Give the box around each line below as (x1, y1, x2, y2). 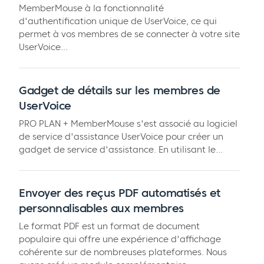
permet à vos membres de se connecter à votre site (19, 28, 240, 40)
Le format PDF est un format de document (19, 220, 200, 232)
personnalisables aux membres (19, 200, 184, 215)
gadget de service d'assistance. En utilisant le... (19, 143, 223, 155)
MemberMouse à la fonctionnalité (19, 2, 164, 14)
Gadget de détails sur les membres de (19, 83, 220, 98)
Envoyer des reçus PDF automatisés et (19, 185, 220, 200)
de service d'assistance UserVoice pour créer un (19, 130, 223, 142)
